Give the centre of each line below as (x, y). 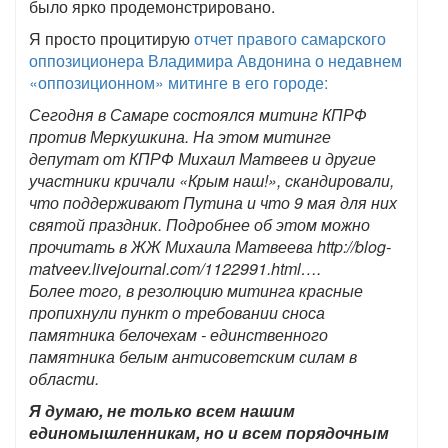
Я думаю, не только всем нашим (162, 410)
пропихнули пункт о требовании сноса (177, 312)
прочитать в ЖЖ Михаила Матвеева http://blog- (210, 246)
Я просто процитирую (111, 38)
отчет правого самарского (290, 38)
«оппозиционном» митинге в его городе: (178, 82)
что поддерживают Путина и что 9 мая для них (213, 202)
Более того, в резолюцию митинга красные (196, 290)
